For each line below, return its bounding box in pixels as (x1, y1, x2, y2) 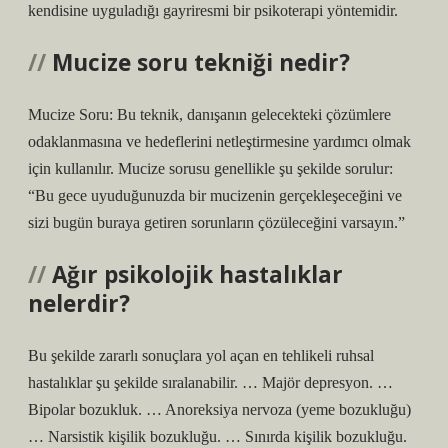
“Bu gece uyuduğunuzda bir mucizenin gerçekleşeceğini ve (28, 187, 402, 204)
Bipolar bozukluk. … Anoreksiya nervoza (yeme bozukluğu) (28, 401, 411, 418)
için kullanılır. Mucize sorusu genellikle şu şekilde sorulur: (28, 160, 393, 177)
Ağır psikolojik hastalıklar (52, 259, 343, 290)
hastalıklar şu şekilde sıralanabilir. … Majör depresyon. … (28, 374, 393, 391)
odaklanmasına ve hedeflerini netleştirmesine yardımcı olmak (28, 133, 411, 150)
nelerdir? (28, 288, 130, 319)
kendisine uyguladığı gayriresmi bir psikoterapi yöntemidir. (28, 2, 398, 19)
